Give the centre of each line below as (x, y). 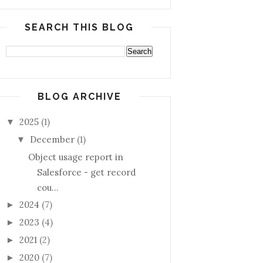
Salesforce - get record (86, 172)
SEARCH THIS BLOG (79, 27)
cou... (48, 187)
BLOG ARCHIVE (79, 97)
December (52, 139)
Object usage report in (75, 157)
